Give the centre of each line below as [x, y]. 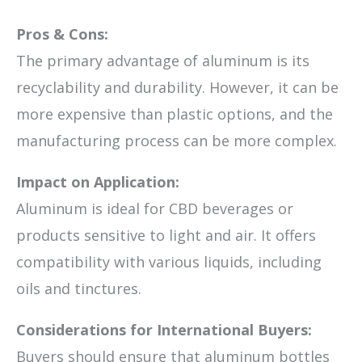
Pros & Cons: [62, 34]
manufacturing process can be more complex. [177, 141]
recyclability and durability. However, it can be [177, 88]
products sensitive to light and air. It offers [166, 236]
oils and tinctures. [79, 289]
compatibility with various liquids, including [169, 262]
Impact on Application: [98, 182]
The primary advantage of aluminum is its [163, 61]
